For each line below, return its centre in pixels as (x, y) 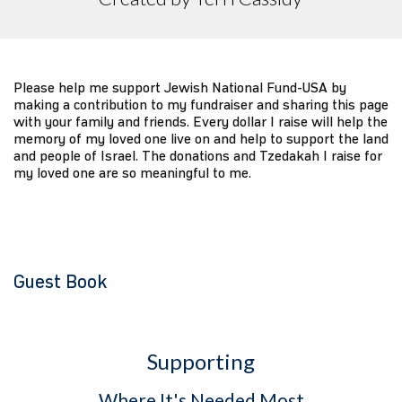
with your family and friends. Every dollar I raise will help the (201, 121)
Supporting (201, 361)
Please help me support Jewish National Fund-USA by (180, 87)
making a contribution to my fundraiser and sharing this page (201, 104)
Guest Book (60, 282)
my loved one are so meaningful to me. (132, 172)
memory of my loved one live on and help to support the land (201, 138)
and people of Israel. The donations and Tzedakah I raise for (198, 155)
